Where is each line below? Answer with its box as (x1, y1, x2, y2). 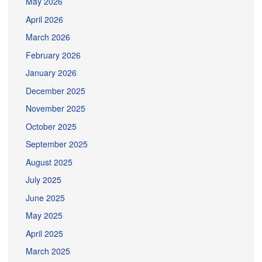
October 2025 (26, 120, 77, 132)
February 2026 (26, 49, 81, 61)
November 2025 (26, 102, 85, 114)
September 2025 (26, 138, 88, 150)
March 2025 (26, 245, 70, 257)
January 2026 (26, 67, 77, 78)
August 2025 (26, 156, 73, 168)
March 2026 (26, 31, 70, 43)
